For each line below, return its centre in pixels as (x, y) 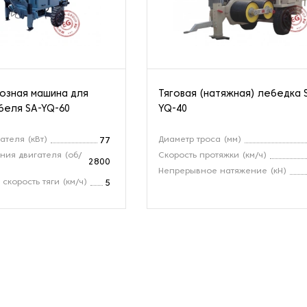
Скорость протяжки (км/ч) (213, 155)
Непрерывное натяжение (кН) (223, 171)
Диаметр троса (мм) (200, 139)
